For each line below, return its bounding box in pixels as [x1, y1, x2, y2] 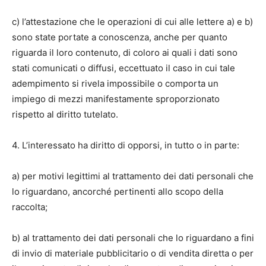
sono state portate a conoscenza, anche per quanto [12, 31, 227, 43]
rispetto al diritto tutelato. [12, 109, 118, 120]
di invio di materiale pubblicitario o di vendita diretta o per [12, 248, 254, 259]
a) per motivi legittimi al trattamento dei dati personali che [12, 170, 254, 182]
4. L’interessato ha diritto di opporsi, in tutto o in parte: [12, 140, 239, 151]
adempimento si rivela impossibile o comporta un [12, 78, 218, 89]
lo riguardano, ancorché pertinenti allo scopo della [12, 186, 223, 197]
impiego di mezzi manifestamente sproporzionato [12, 93, 220, 104]
